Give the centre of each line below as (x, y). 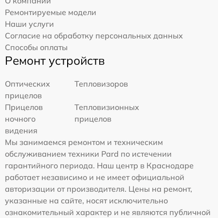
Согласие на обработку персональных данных (94, 36)
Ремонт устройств (55, 61)
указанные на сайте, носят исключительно (86, 201)
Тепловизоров (101, 84)
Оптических (27, 84)
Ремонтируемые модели (51, 12)
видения (21, 131)
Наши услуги (29, 24)
